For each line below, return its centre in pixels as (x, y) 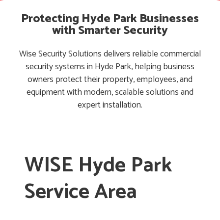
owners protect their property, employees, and (110, 80)
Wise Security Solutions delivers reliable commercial (110, 55)
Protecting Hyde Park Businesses (110, 19)
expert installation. (110, 106)
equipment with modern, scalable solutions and (110, 93)
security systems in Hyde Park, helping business (110, 67)
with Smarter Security (110, 31)
